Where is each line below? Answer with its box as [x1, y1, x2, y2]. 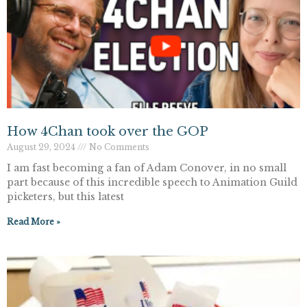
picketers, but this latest [7, 191, 124, 204]
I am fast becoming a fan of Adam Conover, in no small [7, 162, 286, 175]
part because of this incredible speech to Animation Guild [7, 176, 297, 189]
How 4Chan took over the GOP [7, 124, 208, 140]
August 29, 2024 [7, 142, 77, 153]
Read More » [7, 217, 60, 228]
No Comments [87, 142, 149, 153]
